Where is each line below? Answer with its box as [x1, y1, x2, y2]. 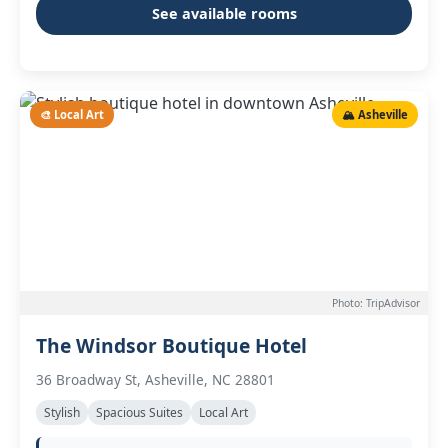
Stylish [44, 404, 80, 421]
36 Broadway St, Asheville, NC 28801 [36, 370, 275, 389]
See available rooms [151, 4, 297, 23]
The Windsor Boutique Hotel [36, 332, 307, 359]
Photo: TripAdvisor [332, 296, 420, 310]
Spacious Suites [96, 404, 183, 421]
